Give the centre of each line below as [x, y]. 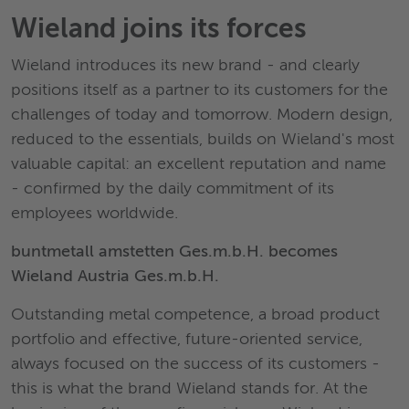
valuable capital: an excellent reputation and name [199, 164]
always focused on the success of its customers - [195, 364]
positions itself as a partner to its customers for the [199, 90]
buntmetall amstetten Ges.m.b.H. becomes [174, 252]
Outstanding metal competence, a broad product [195, 315]
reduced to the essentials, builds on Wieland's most [203, 139]
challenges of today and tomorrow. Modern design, [202, 115]
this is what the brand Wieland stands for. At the [189, 388]
